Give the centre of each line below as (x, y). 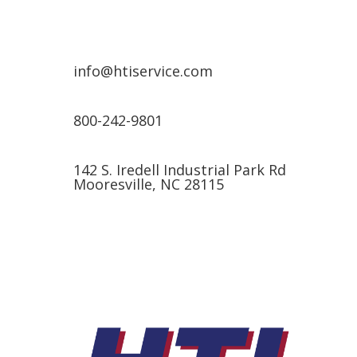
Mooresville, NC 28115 (148, 184)
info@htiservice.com (143, 71)
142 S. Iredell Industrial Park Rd (179, 170)
